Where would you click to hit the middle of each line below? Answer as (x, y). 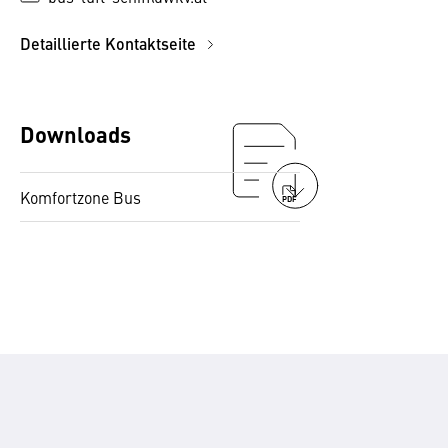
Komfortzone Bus (80, 197)
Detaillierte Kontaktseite (110, 43)
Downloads (75, 133)
